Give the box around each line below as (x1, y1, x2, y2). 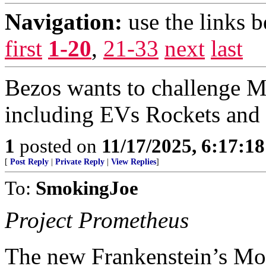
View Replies (111, 157, 156, 166)
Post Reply (10, 157, 49, 166)
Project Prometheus (5, 207, 189, 233)
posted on (15, 135, 102, 157)
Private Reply (55, 157, 104, 166)
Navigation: (5, 9, 122, 34)
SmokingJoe (36, 177, 138, 199)
